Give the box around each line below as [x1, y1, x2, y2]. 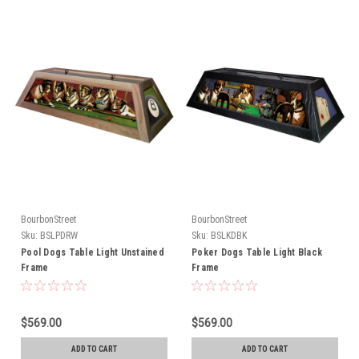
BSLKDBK [211, 230, 247, 242]
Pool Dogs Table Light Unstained [21, 247, 164, 259]
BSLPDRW [40, 230, 78, 242]
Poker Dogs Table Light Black [192, 247, 322, 259]
